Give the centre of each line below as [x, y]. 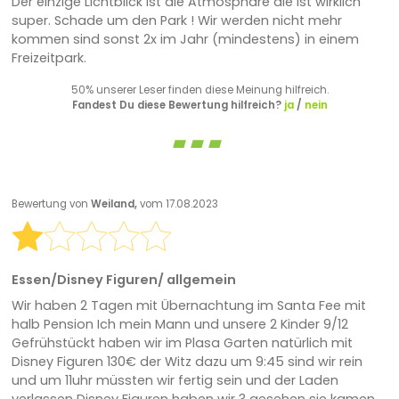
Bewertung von [51, 204]
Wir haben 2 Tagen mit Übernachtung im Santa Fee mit [188, 306]
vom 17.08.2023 [179, 204]
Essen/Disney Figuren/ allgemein [123, 280]
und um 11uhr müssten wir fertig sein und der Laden [175, 381]
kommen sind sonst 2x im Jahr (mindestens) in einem [185, 40]
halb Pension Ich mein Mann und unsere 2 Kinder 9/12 [179, 325]
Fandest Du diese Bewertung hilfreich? [178, 106]
